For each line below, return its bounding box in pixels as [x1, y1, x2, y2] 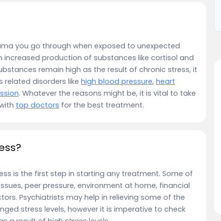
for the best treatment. [59, 100, 146, 110]
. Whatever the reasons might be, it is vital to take [19, 88, 196, 98]
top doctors [16, 100, 59, 110]
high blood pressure [81, 76, 152, 86]
